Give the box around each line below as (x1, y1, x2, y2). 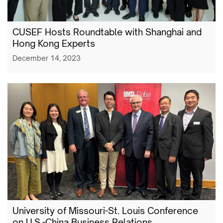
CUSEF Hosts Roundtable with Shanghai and (12, 26, 202, 38)
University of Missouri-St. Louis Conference (12, 205, 198, 217)
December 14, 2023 (12, 54, 81, 63)
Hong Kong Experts (12, 38, 95, 49)
